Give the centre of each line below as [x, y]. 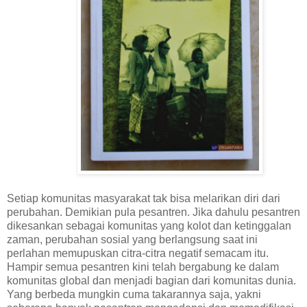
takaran [170, 294]
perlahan [28, 253]
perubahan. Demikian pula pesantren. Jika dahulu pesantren [153, 212]
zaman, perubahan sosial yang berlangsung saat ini [132, 239]
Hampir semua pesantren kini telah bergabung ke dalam [143, 267]
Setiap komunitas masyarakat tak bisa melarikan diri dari [144, 198]
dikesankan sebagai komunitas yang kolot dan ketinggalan [149, 225]
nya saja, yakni [225, 294]
